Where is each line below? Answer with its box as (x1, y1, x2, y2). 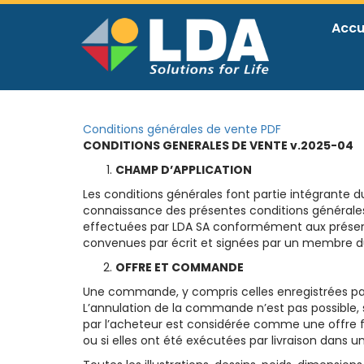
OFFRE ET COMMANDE (115, 259, 244, 276)
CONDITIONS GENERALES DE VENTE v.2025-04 (83, 137, 353, 154)
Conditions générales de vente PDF (83, 121, 281, 138)
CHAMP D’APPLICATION (115, 162, 252, 179)
